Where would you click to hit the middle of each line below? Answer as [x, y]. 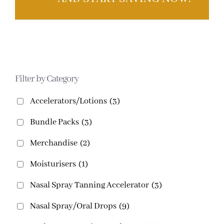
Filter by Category [46, 79]
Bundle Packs [54, 122]
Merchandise [53, 143]
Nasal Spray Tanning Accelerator [89, 185]
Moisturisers [53, 164]
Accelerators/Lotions [68, 101]
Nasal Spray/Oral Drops [73, 206]
